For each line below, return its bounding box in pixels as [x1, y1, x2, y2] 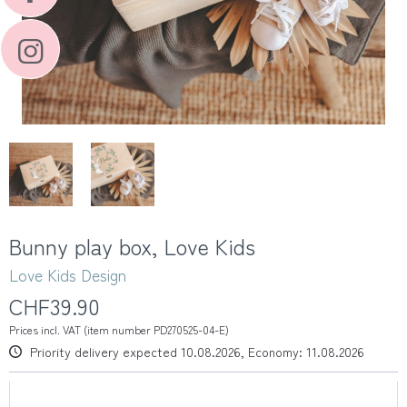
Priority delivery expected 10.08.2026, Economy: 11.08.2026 [26, 342, 364, 361]
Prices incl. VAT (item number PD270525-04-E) [9, 322, 229, 337]
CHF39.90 [9, 290, 100, 322]
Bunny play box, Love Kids [9, 230, 255, 262]
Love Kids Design [9, 263, 126, 286]
